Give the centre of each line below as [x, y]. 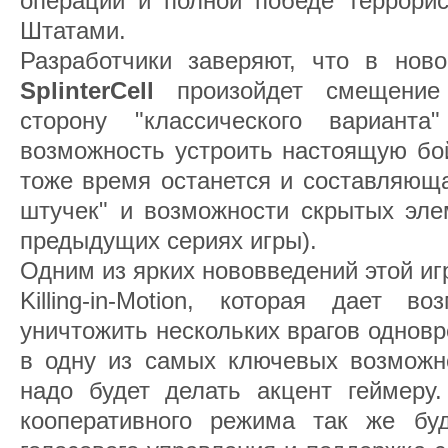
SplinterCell [98, 90]
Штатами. [73, 30]
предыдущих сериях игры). [168, 240]
